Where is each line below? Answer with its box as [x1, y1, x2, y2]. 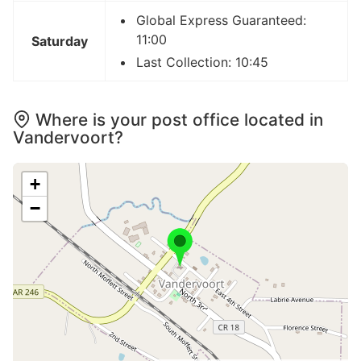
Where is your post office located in [35, 109, 323, 130]
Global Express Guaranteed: [136, 11, 306, 28]
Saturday [31, 32, 88, 49]
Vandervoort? [13, 127, 123, 147]
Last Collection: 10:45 [136, 53, 268, 70]
